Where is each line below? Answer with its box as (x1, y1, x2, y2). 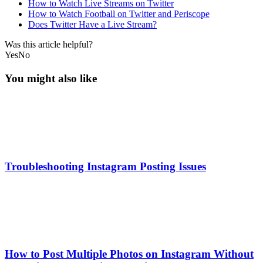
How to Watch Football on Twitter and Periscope (28, 9, 210, 19)
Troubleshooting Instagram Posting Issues (5, 160, 206, 173)
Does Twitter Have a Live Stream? (28, 19, 157, 30)
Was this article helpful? (5, 39, 93, 50)
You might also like (5, 72, 97, 85)
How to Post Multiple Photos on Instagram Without (5, 247, 254, 260)
